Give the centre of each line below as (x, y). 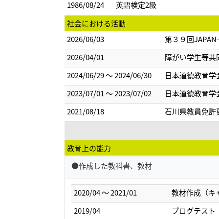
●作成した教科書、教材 (111, 165)
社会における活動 (96, 23)
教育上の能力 (89, 148)
